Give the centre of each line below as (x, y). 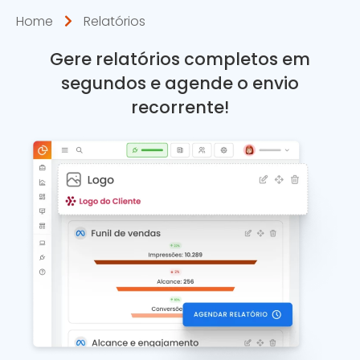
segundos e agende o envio (180, 84)
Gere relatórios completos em (180, 59)
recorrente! (180, 108)
